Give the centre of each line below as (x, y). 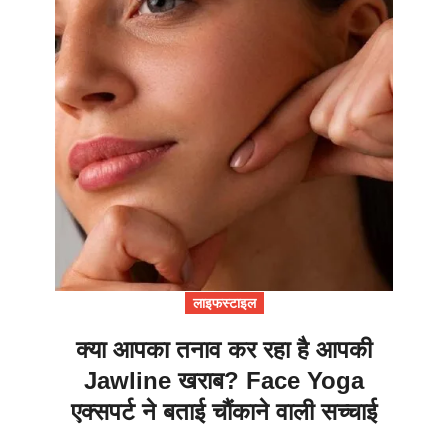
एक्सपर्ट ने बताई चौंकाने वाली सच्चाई (224, 412)
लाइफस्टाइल (224, 303)
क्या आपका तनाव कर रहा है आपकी (224, 350)
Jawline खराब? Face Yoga (224, 381)
